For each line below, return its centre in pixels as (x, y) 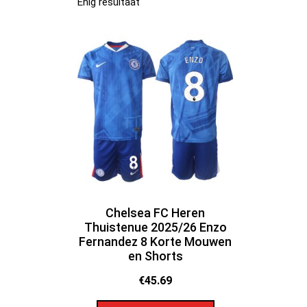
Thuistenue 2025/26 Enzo (155, 227)
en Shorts (155, 256)
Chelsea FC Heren (156, 212)
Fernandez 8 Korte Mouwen (156, 241)
